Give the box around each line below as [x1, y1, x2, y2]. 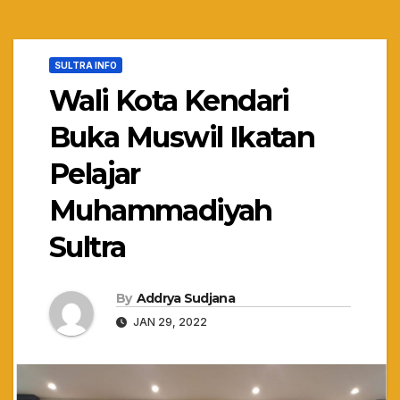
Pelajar [49, 156, 140, 192]
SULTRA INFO [54, 60, 117, 71]
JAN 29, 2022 [130, 315, 207, 329]
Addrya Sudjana [136, 290, 235, 307]
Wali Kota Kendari [49, 83, 289, 119]
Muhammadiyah [49, 193, 272, 229]
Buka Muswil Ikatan [49, 120, 315, 155]
